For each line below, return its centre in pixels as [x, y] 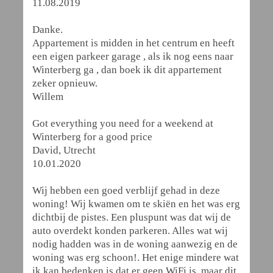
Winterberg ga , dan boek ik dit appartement [127, 70]
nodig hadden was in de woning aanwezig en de [135, 244]
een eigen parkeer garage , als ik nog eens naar [133, 56]
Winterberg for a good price [92, 137]
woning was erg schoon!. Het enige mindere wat [136, 257]
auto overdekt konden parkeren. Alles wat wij [130, 231]
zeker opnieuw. [65, 83]
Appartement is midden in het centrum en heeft [133, 43]
